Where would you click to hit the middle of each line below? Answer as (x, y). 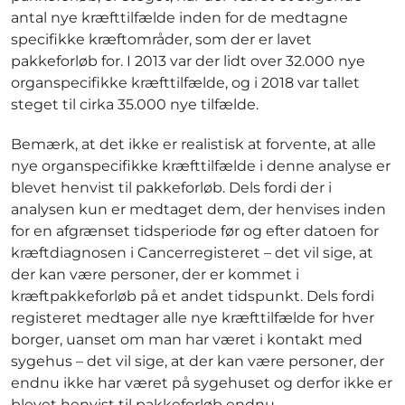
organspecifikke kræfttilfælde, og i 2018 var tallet (185, 83)
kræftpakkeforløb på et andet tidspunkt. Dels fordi (193, 297)
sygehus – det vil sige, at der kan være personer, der (198, 362)
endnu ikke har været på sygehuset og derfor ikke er (202, 383)
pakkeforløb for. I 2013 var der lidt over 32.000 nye (188, 61)
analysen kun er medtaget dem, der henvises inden (198, 210)
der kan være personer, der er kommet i (155, 275)
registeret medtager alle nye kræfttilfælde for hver (193, 318)
